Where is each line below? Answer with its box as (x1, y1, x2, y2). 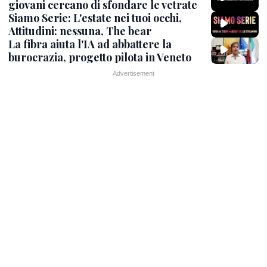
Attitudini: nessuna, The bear (8, 23, 151, 38)
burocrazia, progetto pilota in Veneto (8, 50, 191, 64)
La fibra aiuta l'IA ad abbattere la (8, 37, 172, 51)
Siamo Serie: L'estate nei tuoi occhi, (8, 10, 182, 25)
